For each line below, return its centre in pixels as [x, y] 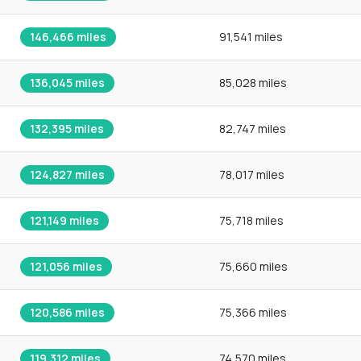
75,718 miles [251, 220]
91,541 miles [251, 37]
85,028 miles [253, 83]
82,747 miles [253, 129]
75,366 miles [253, 312]
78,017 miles [252, 174]
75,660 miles [253, 266]
